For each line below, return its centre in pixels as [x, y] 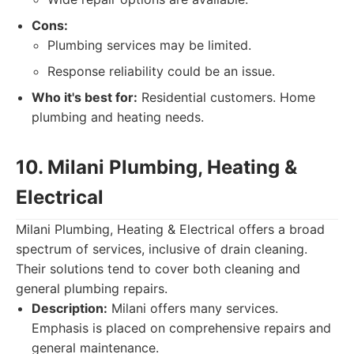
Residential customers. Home [226, 97]
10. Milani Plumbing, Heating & [156, 167]
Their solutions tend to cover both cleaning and [158, 269]
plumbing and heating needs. [118, 117]
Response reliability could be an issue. [161, 71]
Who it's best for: [85, 97]
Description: [70, 308]
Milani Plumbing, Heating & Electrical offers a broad [170, 229]
